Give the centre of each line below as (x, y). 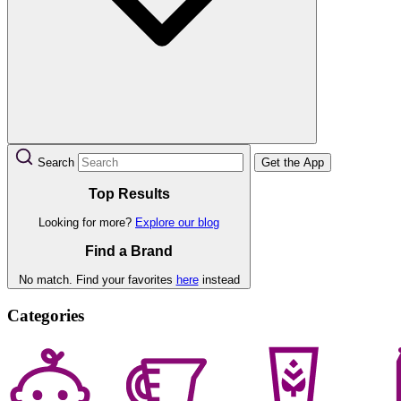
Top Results (129, 193)
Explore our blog (177, 223)
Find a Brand (129, 251)
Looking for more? (87, 223)
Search (56, 162)
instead (219, 280)
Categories (46, 316)
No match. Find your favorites (97, 280)
